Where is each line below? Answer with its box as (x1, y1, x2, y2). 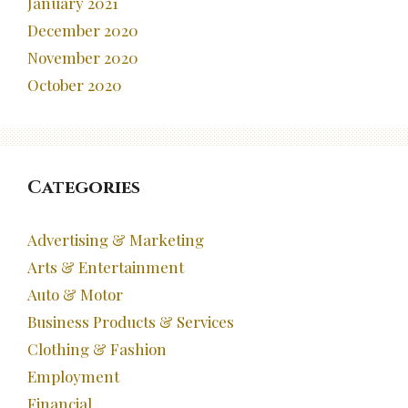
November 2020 (27, 47, 138, 68)
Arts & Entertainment (27, 257, 184, 278)
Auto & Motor (27, 284, 123, 305)
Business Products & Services (27, 311, 234, 332)
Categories (27, 175, 140, 200)
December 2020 (27, 20, 138, 41)
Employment (27, 366, 119, 387)
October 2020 (27, 75, 122, 96)
